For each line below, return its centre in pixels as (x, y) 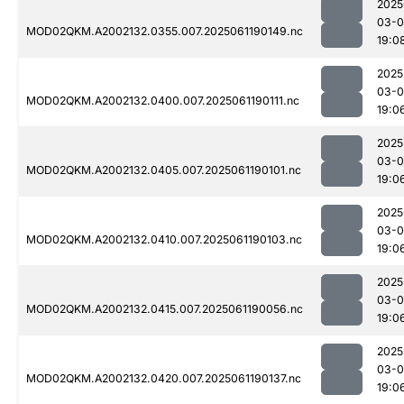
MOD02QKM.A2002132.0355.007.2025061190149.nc (165, 32)
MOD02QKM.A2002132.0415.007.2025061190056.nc (165, 309)
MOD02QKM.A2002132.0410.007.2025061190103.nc (164, 240)
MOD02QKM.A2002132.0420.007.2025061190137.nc (164, 379)
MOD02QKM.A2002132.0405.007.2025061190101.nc (164, 170)
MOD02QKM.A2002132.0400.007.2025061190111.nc (163, 101)
